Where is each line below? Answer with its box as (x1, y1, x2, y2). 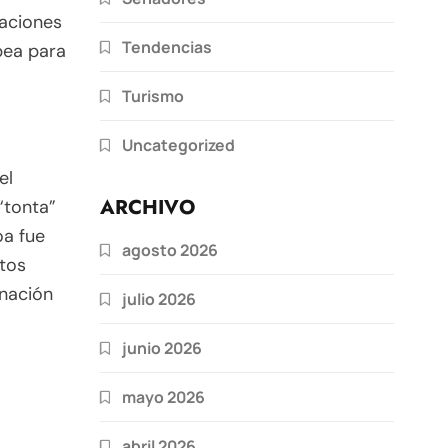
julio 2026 (122, 287, 196, 310)
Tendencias (122, 35, 212, 58)
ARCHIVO (100, 192, 195, 222)
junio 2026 (122, 336, 202, 359)
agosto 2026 (122, 238, 218, 261)
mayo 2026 (122, 385, 205, 408)
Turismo (122, 84, 184, 107)
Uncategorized (122, 133, 235, 156)
